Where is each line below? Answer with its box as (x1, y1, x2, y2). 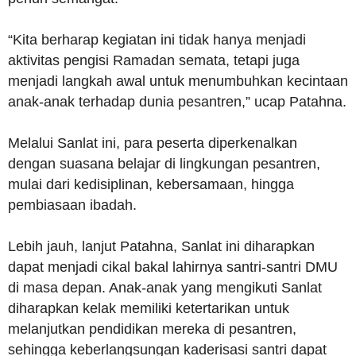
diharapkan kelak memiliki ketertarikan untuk (8, 300, 289, 316)
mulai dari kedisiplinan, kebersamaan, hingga (8, 176, 294, 192)
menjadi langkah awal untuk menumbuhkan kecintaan (8, 73, 348, 89)
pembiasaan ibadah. (8, 197, 137, 213)
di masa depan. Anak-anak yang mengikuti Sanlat (8, 280, 322, 296)
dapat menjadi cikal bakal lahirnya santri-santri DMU (8, 259, 338, 275)
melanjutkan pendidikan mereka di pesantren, (8, 321, 296, 337)
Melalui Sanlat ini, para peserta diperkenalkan (8, 135, 297, 151)
